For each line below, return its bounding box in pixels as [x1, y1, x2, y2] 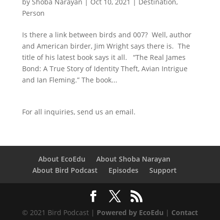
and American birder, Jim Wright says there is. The [22, 41, 190, 51]
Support [149, 165, 177, 175]
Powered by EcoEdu [96, 207, 164, 217]
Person [22, 8, 45, 18]
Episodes [108, 165, 138, 175]
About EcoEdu [38, 154, 86, 164]
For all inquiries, [22, 107, 77, 116]
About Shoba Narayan [96, 154, 171, 164]
